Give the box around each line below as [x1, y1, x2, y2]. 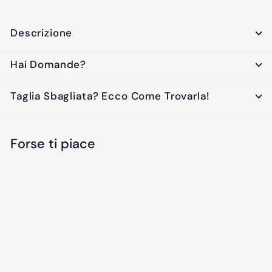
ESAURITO [21, 257, 53, 266]
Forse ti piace [10, 135, 95, 153]
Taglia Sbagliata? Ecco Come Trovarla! [10, 89, 210, 103]
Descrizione [10, 26, 73, 40]
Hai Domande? [10, 58, 87, 72]
